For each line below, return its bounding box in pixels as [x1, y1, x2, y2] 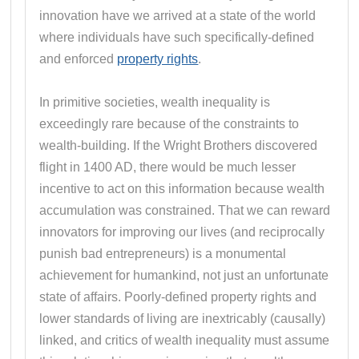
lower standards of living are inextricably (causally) [39, 311, 326, 325]
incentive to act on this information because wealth [39, 181, 325, 196]
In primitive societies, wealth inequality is [39, 95, 271, 109]
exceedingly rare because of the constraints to [39, 116, 300, 131]
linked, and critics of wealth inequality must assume [39, 333, 330, 347]
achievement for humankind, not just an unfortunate [39, 268, 329, 282]
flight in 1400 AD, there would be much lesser [39, 159, 296, 174]
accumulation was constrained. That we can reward [39, 203, 331, 217]
